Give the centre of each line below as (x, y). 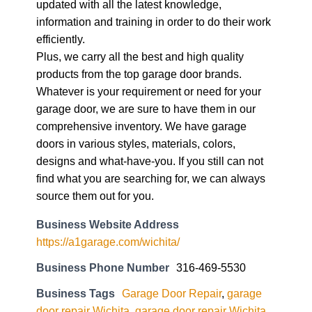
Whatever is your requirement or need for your (149, 91)
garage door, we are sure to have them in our (146, 108)
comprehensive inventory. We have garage (141, 126)
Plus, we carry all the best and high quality (140, 56)
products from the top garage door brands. (139, 73)
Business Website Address (108, 224)
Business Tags (76, 293)
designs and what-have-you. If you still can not (150, 161)
